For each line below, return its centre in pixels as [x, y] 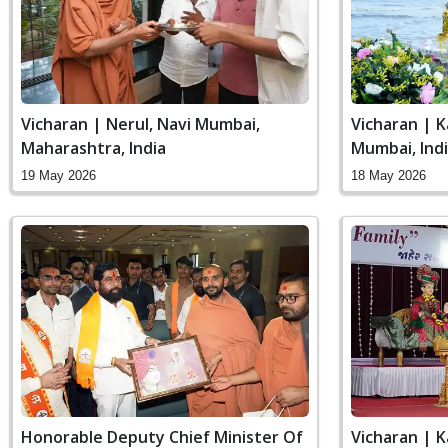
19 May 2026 [58, 175]
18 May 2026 [388, 175]
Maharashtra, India [93, 147]
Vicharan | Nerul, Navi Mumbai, [140, 123]
